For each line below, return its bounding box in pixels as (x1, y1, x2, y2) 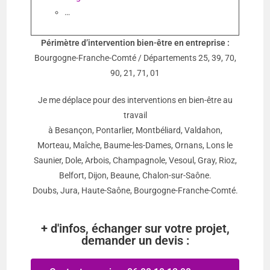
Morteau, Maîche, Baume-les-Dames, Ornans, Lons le (37, 140, 233, 151)
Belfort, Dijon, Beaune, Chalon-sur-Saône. (58, 171, 212, 181)
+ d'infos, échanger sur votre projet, (40, 221, 230, 236)
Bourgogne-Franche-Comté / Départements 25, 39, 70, (34, 53, 236, 63)
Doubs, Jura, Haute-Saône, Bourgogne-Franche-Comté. (32, 186, 238, 196)
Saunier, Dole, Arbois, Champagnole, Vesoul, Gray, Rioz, (33, 155, 237, 166)
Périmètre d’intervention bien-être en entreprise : (40, 38, 230, 48)
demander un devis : (81, 233, 189, 248)
